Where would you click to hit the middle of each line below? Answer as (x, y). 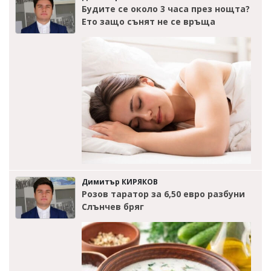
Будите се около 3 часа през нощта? (166, 8)
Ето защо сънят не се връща (149, 21)
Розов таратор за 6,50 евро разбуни (163, 194)
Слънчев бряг (113, 206)
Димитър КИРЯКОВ (120, 181)
